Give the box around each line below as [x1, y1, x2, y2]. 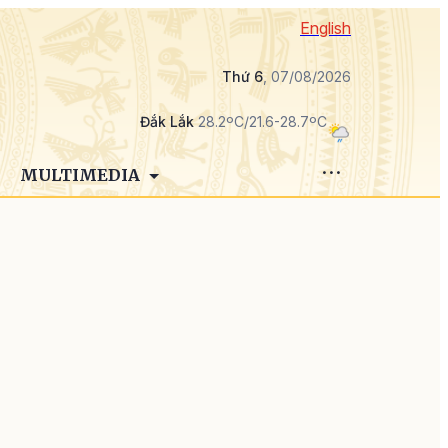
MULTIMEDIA [19, 165, 144, 185]
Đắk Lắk [140, 113, 194, 130]
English [300, 18, 351, 38]
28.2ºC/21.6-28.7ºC [194, 113, 327, 130]
